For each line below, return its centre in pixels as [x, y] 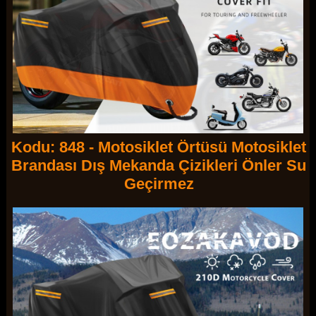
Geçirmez [159, 183]
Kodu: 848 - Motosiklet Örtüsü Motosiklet [159, 147]
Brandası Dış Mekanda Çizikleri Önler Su [159, 165]
